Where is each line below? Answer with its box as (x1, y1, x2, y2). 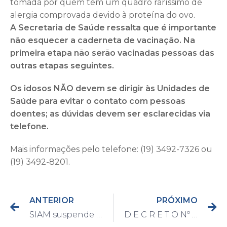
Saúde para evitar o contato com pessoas (10, 96, 185, 106)
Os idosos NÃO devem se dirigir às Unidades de (10, 83, 210, 93)
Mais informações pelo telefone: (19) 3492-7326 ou (10, 144, 212, 154)
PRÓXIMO (157, 195, 198, 205)
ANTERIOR (29, 195, 74, 205)
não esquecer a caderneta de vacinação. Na (10, 35, 195, 45)
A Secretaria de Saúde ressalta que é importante (10, 22, 216, 32)
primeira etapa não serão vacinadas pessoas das (10, 48, 214, 58)
